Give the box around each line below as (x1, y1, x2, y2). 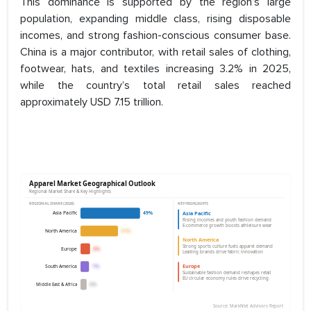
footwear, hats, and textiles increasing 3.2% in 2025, (20, 62, 291, 76)
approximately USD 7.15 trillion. (20, 95, 163, 110)
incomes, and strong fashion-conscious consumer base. (20, 28, 291, 43)
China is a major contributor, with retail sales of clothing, (20, 45, 291, 60)
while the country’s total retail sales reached (20, 78, 291, 93)
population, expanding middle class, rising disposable (20, 12, 291, 26)
